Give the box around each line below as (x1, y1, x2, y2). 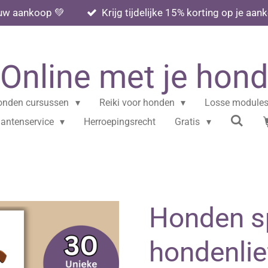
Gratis (175, 116, 203, 127)
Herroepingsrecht (84, 116, 156, 127)
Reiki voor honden (99, 97, 177, 108)
